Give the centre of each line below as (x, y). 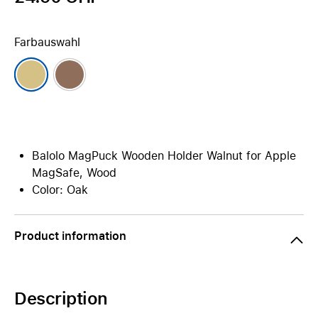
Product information (70, 236)
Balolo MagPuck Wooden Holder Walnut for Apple (164, 156)
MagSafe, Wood (74, 173)
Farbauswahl (47, 42)
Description (61, 298)
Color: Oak (60, 190)
